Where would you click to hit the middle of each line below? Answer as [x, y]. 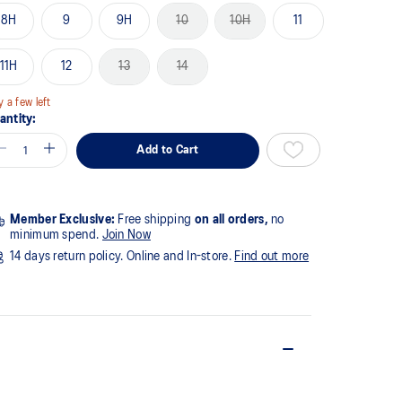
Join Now [126, 235]
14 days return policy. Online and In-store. [122, 256]
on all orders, [231, 219]
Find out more [272, 256]
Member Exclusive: [63, 219]
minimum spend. [56, 235]
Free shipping [155, 219]
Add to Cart [168, 150]
